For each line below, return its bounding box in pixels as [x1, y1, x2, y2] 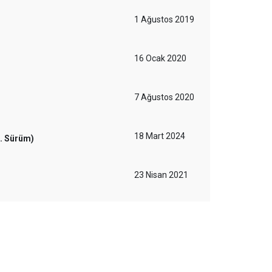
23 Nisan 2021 [134, 170, 188, 180]
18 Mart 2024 [134, 131, 185, 141]
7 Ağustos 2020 [134, 92, 194, 102]
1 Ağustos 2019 [134, 15, 194, 24]
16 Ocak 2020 [134, 53, 186, 63]
